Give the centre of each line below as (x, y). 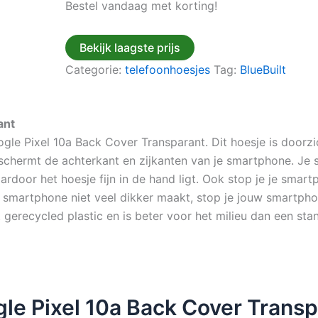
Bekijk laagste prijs (130, 48)
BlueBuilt (263, 70)
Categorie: (95, 70)
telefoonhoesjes (168, 70)
